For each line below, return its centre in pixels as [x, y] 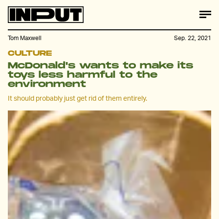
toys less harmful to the [83, 75]
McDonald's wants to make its [100, 66]
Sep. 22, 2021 [193, 38]
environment [47, 84]
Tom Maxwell [25, 38]
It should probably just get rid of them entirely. [77, 98]
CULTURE [30, 54]
